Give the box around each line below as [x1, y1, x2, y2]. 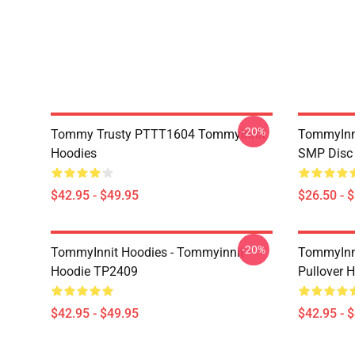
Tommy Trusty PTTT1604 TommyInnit [51, 127, 265, 142]
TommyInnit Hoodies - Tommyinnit [51, 245, 244, 260]
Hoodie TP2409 [51, 264, 138, 279]
